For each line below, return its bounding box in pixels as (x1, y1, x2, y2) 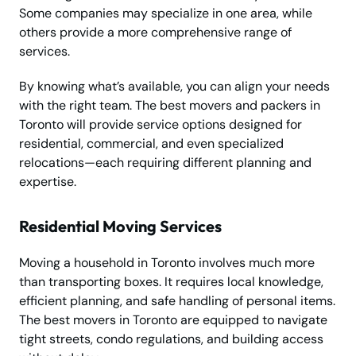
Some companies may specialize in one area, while (19, 5, 312, 22)
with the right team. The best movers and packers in (19, 97, 320, 114)
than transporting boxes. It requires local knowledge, (19, 273, 323, 291)
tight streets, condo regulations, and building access (19, 331, 323, 348)
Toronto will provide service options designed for (19, 116, 302, 133)
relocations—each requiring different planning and (19, 154, 311, 172)
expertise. (19, 173, 76, 191)
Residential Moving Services (19, 216, 222, 237)
